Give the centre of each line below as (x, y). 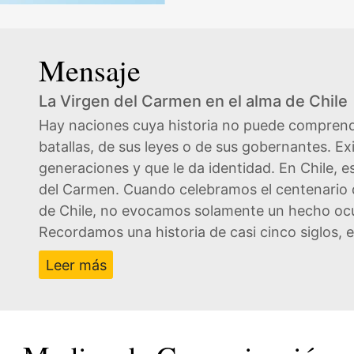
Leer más (76, 265)
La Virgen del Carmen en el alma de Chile (193, 101)
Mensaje (90, 70)
